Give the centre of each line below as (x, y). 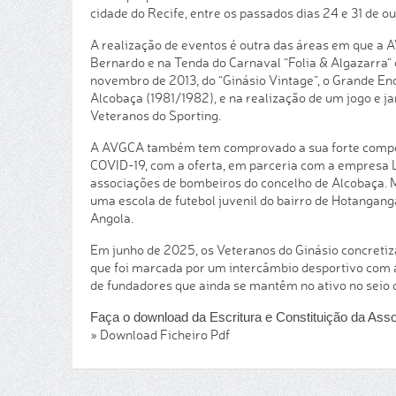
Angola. (112, 218)
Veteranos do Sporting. (156, 116)
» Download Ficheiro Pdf (160, 335)
